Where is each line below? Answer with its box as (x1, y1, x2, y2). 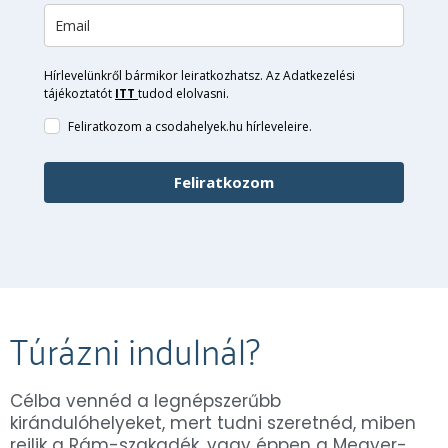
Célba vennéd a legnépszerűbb (10, 388, 281, 413)
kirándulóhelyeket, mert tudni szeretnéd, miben (10, 410, 416, 435)
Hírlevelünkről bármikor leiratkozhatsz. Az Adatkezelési (44, 66, 355, 84)
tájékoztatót (44, 84, 115, 102)
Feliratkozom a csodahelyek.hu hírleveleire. (68, 117, 315, 135)
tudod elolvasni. (138, 84, 232, 102)
